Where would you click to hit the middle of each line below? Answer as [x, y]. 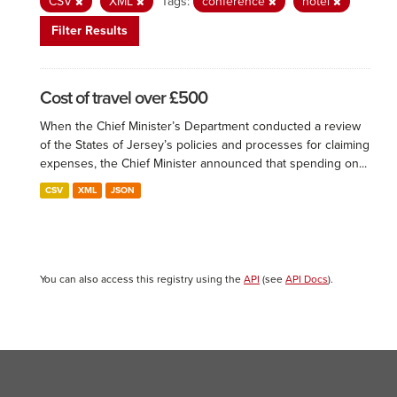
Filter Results [90, 31]
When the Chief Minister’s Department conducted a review [200, 126]
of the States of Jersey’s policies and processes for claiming [205, 145]
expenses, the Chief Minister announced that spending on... [203, 163]
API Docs [307, 279]
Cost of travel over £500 [124, 98]
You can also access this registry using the [142, 279]
